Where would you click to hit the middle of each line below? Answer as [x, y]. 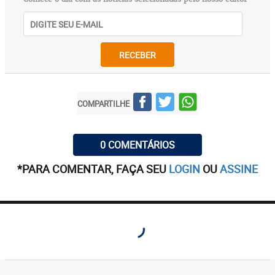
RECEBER [137, 55]
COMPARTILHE [103, 103]
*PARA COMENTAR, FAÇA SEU [93, 169]
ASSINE [239, 169]
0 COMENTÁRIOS [137, 145]
